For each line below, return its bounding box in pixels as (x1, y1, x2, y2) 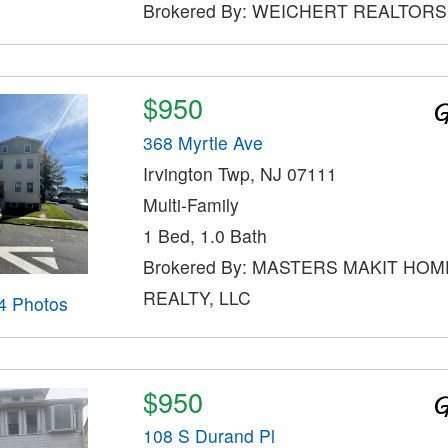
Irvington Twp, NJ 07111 (142, 160, 337, 186)
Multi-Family (142, 191, 239, 217)
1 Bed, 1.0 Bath (142, 222, 267, 248)
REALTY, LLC (142, 284, 251, 310)
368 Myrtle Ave (142, 129, 263, 155)
